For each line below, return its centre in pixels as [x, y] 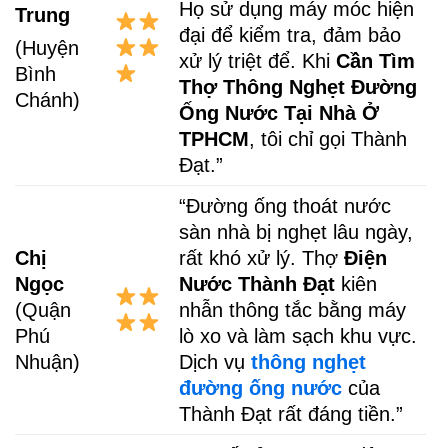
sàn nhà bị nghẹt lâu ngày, [296, 231]
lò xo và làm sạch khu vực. [298, 335]
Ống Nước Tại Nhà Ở [279, 112]
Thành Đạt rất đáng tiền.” [291, 413]
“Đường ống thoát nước [285, 205]
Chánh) [47, 100]
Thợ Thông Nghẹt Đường [298, 86]
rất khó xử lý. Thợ [262, 257]
